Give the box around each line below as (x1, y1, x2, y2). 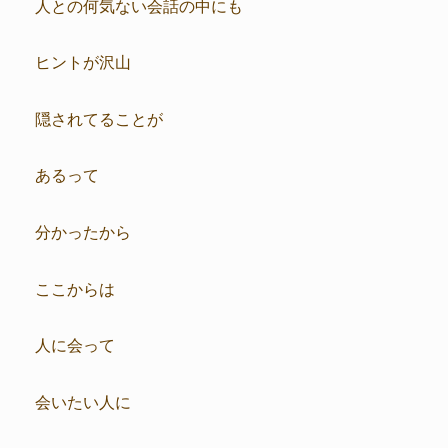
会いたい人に (35, 389, 131, 412)
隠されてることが (35, 106, 163, 129)
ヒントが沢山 (35, 50, 131, 73)
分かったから (35, 219, 131, 242)
